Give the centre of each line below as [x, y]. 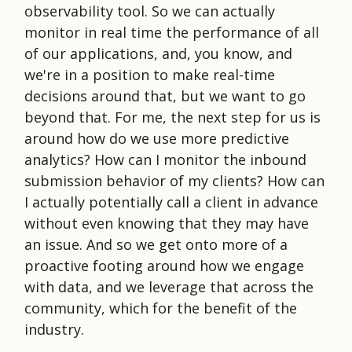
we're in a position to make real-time [150, 74]
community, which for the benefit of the [161, 308]
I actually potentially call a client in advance [171, 202]
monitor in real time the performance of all [172, 32]
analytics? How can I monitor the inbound [165, 159]
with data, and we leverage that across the [169, 286]
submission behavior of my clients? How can [174, 180]
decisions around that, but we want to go [165, 95]
